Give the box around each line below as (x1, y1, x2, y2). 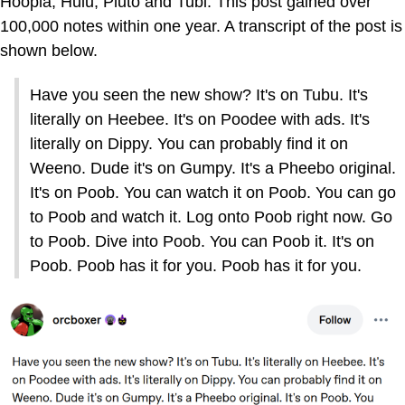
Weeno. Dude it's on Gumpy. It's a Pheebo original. (30, 158, 396, 177)
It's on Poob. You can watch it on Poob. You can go (30, 183, 396, 202)
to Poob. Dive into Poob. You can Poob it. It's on (30, 231, 374, 250)
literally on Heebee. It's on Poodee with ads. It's (30, 109, 370, 128)
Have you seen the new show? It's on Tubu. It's (30, 85, 368, 104)
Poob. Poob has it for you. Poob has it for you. (30, 256, 362, 275)
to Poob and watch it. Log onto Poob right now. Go (30, 207, 392, 226)
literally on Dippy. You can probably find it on (30, 134, 348, 153)
